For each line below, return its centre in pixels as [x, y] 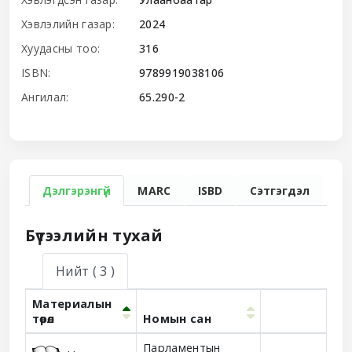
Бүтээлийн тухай [94, 235]
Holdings [49, 340]
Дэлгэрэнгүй [77, 190]
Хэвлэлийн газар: [68, 24]
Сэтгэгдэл [279, 190]
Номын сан [177, 318]
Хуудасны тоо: [61, 48]
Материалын [72, 303]
